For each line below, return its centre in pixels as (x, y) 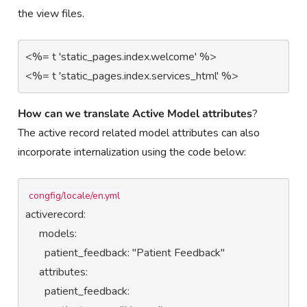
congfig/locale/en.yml (75, 195)
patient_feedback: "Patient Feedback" (35, 253)
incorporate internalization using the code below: (132, 152)
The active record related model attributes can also (139, 133)
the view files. (51, 13)
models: (33, 233)
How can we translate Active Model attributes (135, 113)
